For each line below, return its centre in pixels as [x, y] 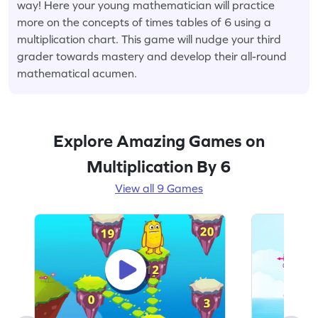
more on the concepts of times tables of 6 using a [144, 22]
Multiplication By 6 [159, 166]
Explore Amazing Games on [159, 141]
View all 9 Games [159, 188]
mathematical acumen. [77, 73]
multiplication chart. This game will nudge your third [149, 39]
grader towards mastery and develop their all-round [152, 56]
